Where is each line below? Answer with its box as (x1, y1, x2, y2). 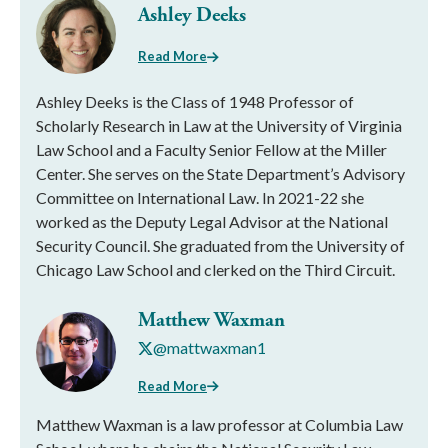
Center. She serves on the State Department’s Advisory (36, 164, 405, 184)
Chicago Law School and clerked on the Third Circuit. (36, 260, 395, 280)
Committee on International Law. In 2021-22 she (36, 188, 364, 208)
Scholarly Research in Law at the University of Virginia (36, 116, 402, 136)
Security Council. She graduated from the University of (36, 236, 405, 256)
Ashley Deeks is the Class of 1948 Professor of (36, 92, 354, 112)
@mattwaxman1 (153, 338, 266, 358)
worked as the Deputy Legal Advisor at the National (36, 212, 388, 232)
